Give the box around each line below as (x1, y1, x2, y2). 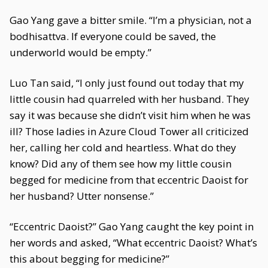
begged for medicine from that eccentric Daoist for (10, 173, 248, 187)
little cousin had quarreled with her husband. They (10, 92, 249, 106)
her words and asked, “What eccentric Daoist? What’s (10, 236, 257, 249)
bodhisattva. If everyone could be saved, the (10, 29, 216, 43)
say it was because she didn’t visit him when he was (10, 108, 251, 122)
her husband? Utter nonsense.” (10, 189, 154, 203)
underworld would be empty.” (10, 45, 151, 59)
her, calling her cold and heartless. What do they (10, 141, 236, 154)
